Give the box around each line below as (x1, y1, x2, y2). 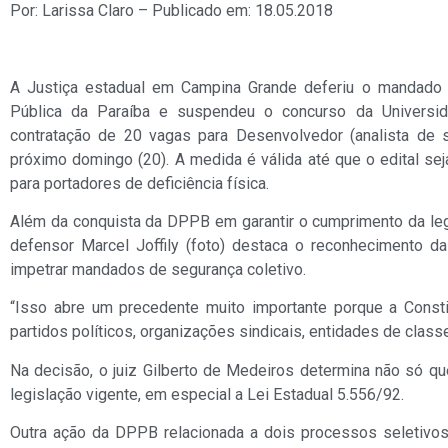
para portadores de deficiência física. (10, 173, 269, 193)
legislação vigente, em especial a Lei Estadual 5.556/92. (10, 384, 404, 404)
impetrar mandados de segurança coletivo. (10, 260, 306, 280)
